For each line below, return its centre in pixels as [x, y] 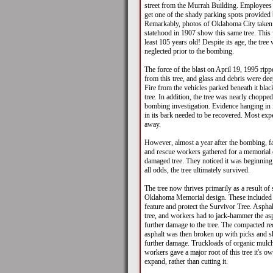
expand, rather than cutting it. [186, 262]
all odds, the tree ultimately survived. [197, 170]
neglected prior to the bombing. [189, 51]
